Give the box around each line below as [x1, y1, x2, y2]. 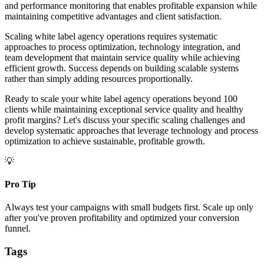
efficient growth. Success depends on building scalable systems [5, 62, 239, 73]
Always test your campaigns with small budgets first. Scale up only [5, 202, 253, 213]
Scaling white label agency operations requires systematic [5, 31, 217, 41]
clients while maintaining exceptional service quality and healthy [5, 104, 243, 114]
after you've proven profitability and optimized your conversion [5, 213, 239, 223]
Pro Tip [5, 179, 36, 190]
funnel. [5, 223, 31, 234]
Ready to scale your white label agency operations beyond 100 [5, 93, 237, 104]
